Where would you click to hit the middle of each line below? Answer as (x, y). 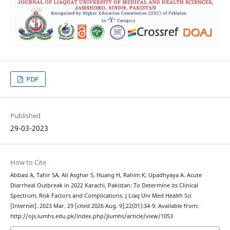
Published (25, 115)
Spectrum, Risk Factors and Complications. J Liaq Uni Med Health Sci (101, 195)
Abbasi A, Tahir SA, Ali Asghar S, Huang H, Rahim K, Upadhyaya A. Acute (106, 175)
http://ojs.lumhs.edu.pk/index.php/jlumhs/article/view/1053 (91, 216)
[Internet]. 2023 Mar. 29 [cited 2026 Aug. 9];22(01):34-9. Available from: (104, 206)
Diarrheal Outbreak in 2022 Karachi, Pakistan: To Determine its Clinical (104, 185)
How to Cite (28, 162)
